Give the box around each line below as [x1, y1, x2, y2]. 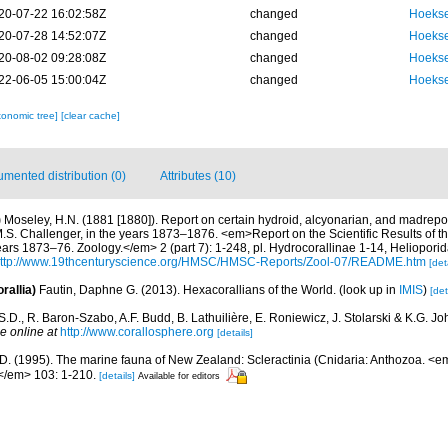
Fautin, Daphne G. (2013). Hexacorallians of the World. [39, 283, 339, 297]
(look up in [339, 283, 399, 297]
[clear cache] [60, 110, 120, 121]
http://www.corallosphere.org [60, 325, 214, 339]
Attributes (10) [160, 169, 236, 183]
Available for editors [138, 370, 220, 381]
